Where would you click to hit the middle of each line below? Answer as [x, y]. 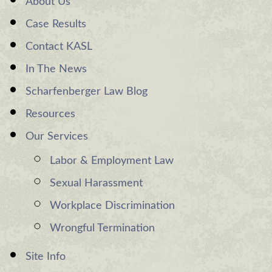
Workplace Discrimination [112, 206]
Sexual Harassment [96, 183]
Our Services [57, 137]
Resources [50, 114]
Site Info [46, 257]
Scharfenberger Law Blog [87, 92]
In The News [56, 69]
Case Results [56, 24]
